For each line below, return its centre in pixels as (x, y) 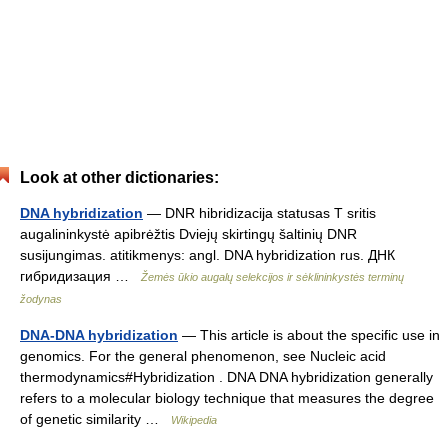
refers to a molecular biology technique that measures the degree (227, 398)
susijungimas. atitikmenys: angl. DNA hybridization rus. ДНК (207, 255)
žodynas (41, 299)
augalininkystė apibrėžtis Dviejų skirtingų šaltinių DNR (188, 234)
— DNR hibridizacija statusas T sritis (259, 213)
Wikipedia (194, 420)
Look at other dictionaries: (119, 177)
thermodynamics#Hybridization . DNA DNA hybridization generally (226, 377)
